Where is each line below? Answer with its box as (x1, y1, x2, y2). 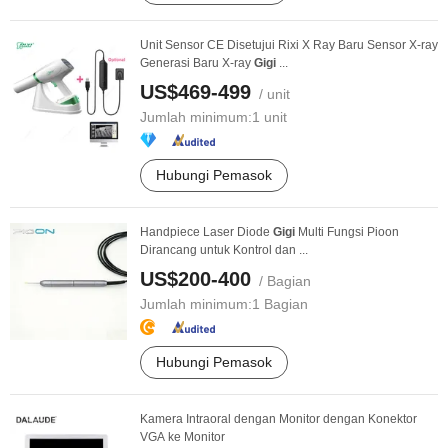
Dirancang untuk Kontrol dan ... (140, 243, 308, 257)
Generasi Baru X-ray (140, 56, 254, 70)
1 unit (252, 109, 287, 125)
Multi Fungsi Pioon (295, 225, 399, 239)
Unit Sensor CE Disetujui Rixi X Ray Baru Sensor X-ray (140, 38, 438, 52)
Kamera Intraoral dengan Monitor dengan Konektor (140, 412, 417, 426)
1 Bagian (252, 296, 308, 312)
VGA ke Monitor (140, 430, 225, 444)
